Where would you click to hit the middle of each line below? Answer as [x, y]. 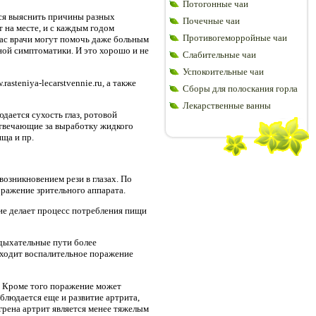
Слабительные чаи [219, 55]
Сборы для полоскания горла [240, 89]
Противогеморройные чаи [235, 38]
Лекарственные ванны [227, 105]
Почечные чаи [211, 21]
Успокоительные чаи [223, 72]
